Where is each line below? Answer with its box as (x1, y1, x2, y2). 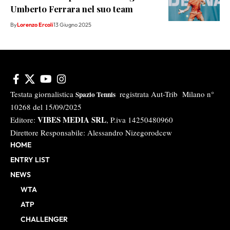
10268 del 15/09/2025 (10, 101, 84, 112)
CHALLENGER (21, 214, 68, 224)
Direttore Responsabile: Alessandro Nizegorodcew (10, 127, 172, 138)
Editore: (10, 114, 35, 125)
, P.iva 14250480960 (106, 114, 173, 125)
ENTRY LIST (10, 155, 50, 164)
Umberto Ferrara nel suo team (10, 3, 133, 14)
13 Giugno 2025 (53, 21, 91, 28)
